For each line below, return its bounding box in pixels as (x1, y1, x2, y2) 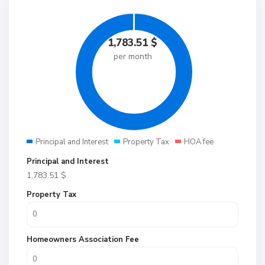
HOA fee (184, 137, 214, 147)
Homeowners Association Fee (27, 234, 139, 245)
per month (113, 51, 152, 62)
